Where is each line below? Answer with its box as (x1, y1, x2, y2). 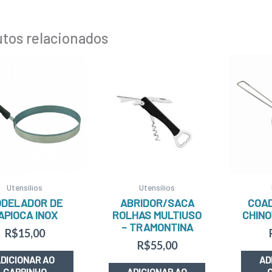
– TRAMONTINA (121, 220, 193, 234)
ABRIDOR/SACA (120, 195, 194, 209)
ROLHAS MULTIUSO (112, 208, 202, 222)
